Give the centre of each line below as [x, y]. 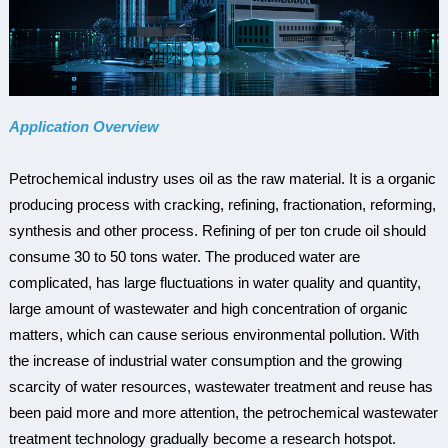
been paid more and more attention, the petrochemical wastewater [223, 412]
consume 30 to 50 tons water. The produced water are [184, 256]
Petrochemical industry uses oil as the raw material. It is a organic [222, 178]
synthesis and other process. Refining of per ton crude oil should [217, 230]
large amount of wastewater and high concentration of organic [208, 308]
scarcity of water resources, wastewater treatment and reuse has [220, 386]
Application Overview [83, 126]
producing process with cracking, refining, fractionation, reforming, [222, 204]
